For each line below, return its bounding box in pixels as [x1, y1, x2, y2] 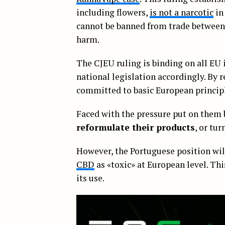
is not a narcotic [150, 6, 213, 18]
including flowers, [76, 6, 150, 18]
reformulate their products [76, 121, 195, 133]
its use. [76, 172, 104, 184]
